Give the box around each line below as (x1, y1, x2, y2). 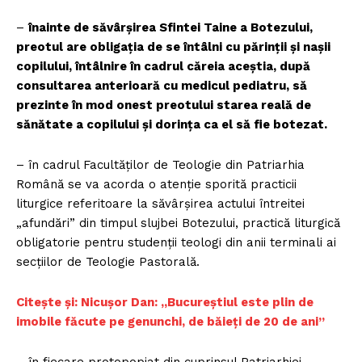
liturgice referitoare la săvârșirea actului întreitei (16, 196, 305, 212)
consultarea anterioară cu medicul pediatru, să (16, 78, 307, 94)
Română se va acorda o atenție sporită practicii (16, 177, 297, 192)
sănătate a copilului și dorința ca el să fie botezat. (16, 117, 327, 133)
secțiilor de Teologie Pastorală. (16, 255, 208, 270)
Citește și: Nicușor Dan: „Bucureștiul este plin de (16, 295, 314, 310)
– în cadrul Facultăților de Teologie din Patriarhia (16, 158, 305, 173)
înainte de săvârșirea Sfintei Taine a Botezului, (28, 20, 313, 36)
